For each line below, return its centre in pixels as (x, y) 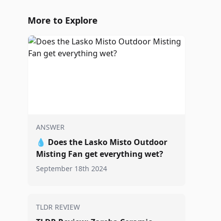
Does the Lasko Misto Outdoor (108, 142)
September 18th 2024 (72, 168)
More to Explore (63, 20)
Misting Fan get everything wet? (100, 154)
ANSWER (50, 127)
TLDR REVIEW (58, 207)
